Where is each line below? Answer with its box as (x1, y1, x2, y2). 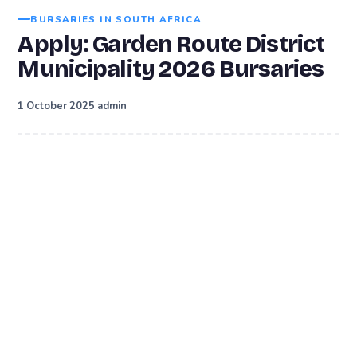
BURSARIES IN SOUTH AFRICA (30, 12, 202, 25)
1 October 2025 (18, 98, 96, 113)
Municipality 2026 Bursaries (18, 54, 324, 83)
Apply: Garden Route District (18, 29, 325, 58)
